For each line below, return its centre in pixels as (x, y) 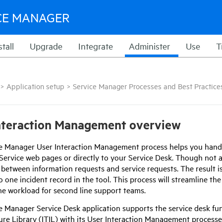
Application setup (35, 86)
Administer (149, 46)
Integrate (96, 46)
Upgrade (46, 46)
